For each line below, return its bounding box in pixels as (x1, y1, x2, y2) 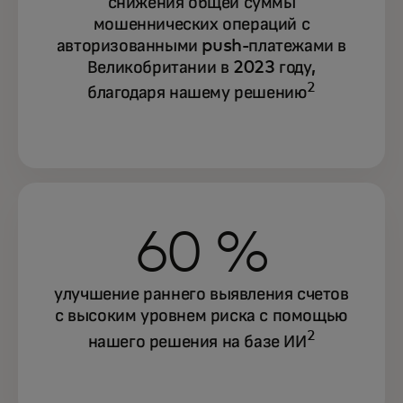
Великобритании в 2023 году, (86, 58, 317, 76)
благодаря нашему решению (86, 84, 308, 103)
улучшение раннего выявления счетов (54, 285, 349, 304)
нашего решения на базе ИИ (87, 332, 307, 351)
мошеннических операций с (93, 14, 310, 33)
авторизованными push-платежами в (56, 36, 347, 55)
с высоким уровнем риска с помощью (55, 307, 348, 326)
